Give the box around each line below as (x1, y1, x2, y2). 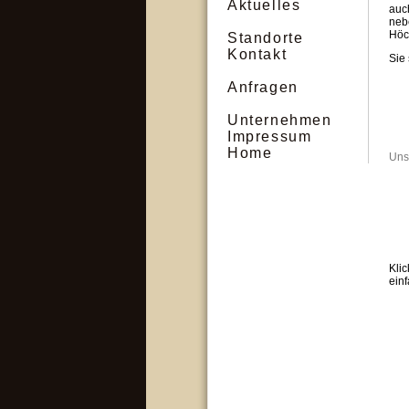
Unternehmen (227, 112, 332, 128)
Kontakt (227, 47, 288, 62)
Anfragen (227, 79, 299, 95)
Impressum (227, 129, 312, 144)
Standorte (227, 30, 304, 46)
